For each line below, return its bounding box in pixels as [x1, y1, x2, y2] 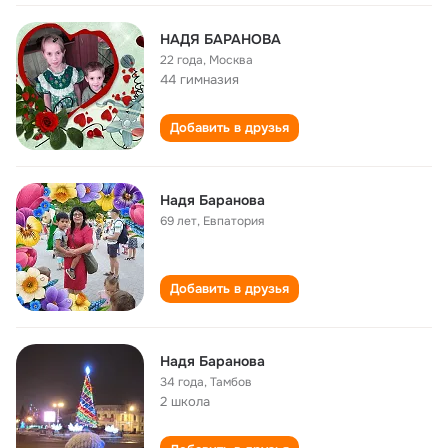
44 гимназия [160, 71, 239, 88]
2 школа [160, 393, 210, 410]
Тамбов [210, 374, 252, 390]
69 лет [160, 213, 197, 229]
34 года [160, 374, 204, 390]
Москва [209, 52, 253, 68]
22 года [160, 52, 203, 68]
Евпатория [203, 213, 264, 229]
